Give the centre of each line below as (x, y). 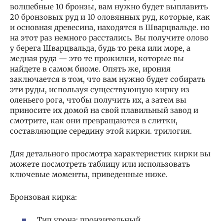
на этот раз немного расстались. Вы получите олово (109, 37)
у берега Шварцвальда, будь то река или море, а (100, 48)
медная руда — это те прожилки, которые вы (97, 58)
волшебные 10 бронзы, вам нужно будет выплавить (109, 6)
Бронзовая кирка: (43, 197)
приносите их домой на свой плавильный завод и (104, 110)
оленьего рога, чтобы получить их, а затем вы (98, 100)
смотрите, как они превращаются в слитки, (94, 120)
